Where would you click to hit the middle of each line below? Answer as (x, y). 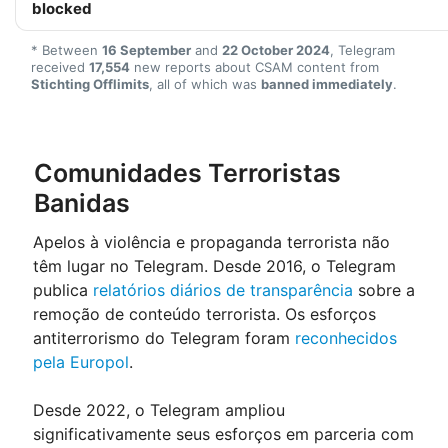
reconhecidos (346, 338)
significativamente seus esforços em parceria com (223, 434)
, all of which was (205, 84)
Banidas (82, 203)
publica (63, 290)
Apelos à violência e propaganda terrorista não (211, 242)
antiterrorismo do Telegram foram (164, 338)
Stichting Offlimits (90, 84)
